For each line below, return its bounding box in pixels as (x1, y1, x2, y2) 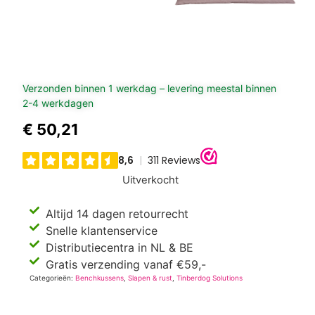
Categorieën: (30, 273, 76, 282)
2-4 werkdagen (22, 97, 94, 110)
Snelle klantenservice (45, 223, 157, 238)
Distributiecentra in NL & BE (45, 240, 193, 255)
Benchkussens (75, 273, 124, 282)
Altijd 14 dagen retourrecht (45, 206, 188, 221)
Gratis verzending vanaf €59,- (45, 257, 206, 271)
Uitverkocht (122, 174, 179, 187)
